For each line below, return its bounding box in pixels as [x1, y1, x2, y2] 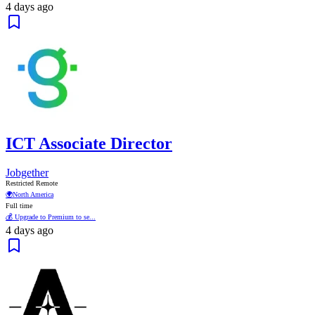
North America [13, 191, 53, 199]
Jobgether [6, 167, 49, 179]
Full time [6, 202, 32, 210]
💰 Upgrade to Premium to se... [6, 213, 96, 221]
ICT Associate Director [6, 134, 172, 153]
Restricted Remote [6, 179, 58, 188]
